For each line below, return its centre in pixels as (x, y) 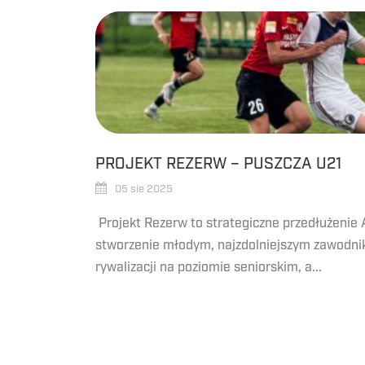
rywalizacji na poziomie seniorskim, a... (209, 268)
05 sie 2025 (144, 189)
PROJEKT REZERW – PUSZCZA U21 (218, 164)
